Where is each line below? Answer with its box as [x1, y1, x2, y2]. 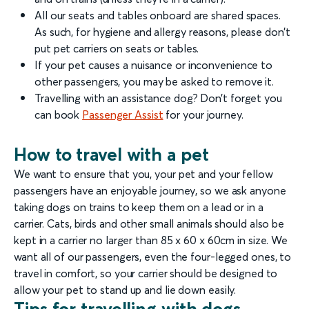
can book [34, 107, 83, 121]
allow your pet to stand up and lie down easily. [14, 282, 237, 297]
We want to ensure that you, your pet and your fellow [14, 166, 273, 181]
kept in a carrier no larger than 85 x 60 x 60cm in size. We [14, 232, 288, 247]
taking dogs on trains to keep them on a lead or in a [14, 199, 263, 214]
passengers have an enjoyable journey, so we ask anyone [14, 183, 286, 197]
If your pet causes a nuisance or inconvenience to [34, 57, 273, 72]
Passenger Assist [82, 107, 163, 121]
